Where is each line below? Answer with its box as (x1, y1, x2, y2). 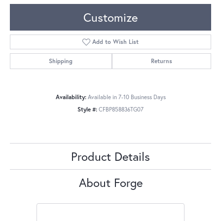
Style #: (77, 106, 97, 113)
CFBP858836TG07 (99, 106, 144, 113)
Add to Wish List (92, 38, 139, 46)
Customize (83, 9, 138, 26)
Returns (150, 57, 172, 65)
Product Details (71, 148, 150, 165)
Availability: (55, 93, 86, 101)
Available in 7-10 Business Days (87, 93, 166, 101)
